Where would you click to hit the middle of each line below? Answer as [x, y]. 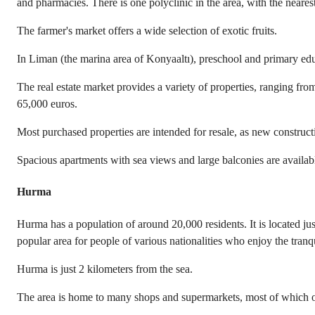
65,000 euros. [47, 104]
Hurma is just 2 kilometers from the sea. [105, 269]
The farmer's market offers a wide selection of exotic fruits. [147, 31]
